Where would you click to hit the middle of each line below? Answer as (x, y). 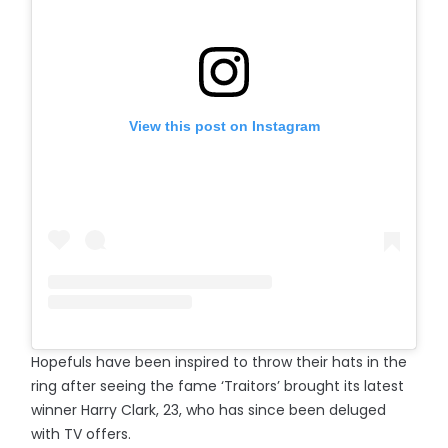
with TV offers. (81, 433)
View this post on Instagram (224, 126)
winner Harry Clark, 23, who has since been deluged (209, 409)
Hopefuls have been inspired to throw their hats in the (219, 361)
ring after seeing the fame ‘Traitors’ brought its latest (218, 385)
